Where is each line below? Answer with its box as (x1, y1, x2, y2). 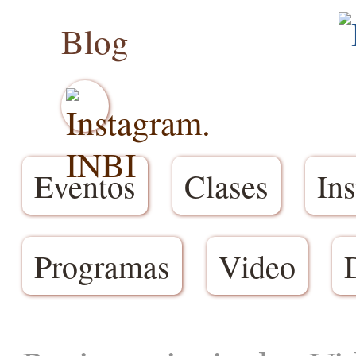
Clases (184, 164, 269, 207)
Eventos (34, 164, 136, 207)
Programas (34, 245, 170, 287)
